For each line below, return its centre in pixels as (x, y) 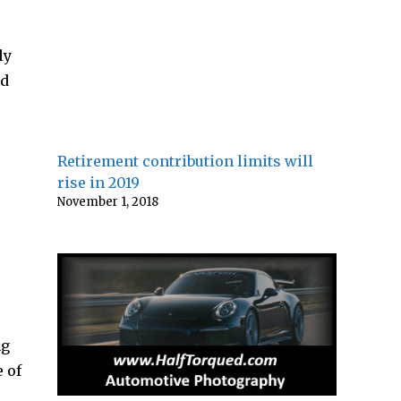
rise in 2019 (98, 182)
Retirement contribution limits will (185, 161)
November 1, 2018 (108, 201)
